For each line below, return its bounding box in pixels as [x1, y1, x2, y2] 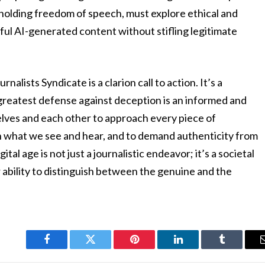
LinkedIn [177, 243, 216, 254]
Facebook [46, 243, 88, 254]
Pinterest [133, 243, 171, 254]
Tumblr [221, 243, 253, 254]
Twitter [89, 243, 121, 254]
